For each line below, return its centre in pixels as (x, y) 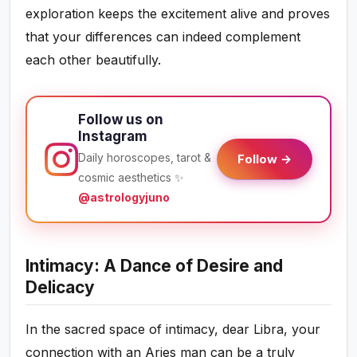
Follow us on (121, 120)
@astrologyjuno (124, 198)
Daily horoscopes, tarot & (145, 158)
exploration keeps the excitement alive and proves (178, 14)
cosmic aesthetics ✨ (131, 178)
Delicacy (61, 288)
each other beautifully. (94, 60)
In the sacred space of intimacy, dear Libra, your (173, 330)
